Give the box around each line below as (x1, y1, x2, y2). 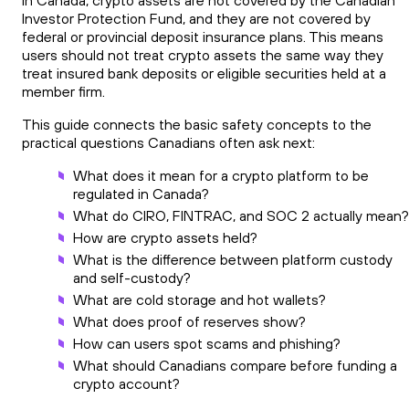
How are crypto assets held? (73, 228, 257, 247)
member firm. (22, 82, 105, 101)
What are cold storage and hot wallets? (73, 290, 326, 309)
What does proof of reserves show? (73, 312, 306, 331)
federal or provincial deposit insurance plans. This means (22, 27, 383, 47)
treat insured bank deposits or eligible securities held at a (22, 64, 386, 83)
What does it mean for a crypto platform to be (73, 166, 369, 185)
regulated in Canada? (73, 184, 209, 204)
